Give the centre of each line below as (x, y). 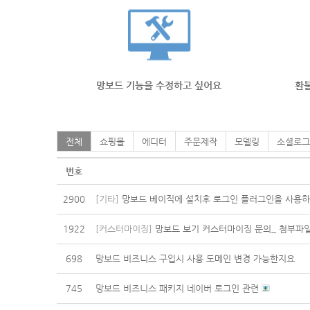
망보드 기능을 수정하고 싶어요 (159, 85)
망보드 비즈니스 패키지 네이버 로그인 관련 (179, 288)
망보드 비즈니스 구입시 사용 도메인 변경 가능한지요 (195, 258)
